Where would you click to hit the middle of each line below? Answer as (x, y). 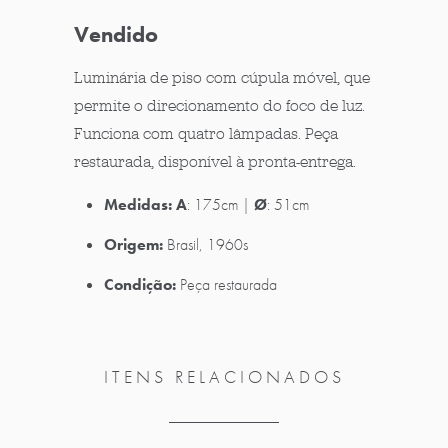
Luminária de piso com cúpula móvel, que (222, 77)
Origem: (135, 244)
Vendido (116, 34)
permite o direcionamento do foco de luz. (219, 105)
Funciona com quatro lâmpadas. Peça (206, 133)
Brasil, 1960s (207, 244)
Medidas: (138, 204)
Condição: (140, 284)
